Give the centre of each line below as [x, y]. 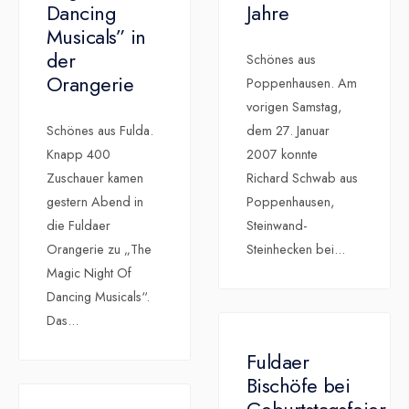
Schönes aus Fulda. [100, 131]
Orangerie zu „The [99, 250]
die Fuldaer [79, 226]
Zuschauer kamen [95, 178]
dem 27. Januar [288, 131]
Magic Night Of [89, 273]
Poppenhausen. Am [302, 84]
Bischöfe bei [299, 386]
